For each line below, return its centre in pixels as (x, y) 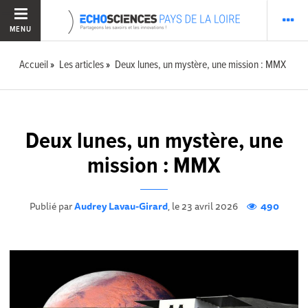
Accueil (34, 65)
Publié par (52, 206)
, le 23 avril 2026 (203, 206)
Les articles (82, 65)
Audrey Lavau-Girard (121, 206)
